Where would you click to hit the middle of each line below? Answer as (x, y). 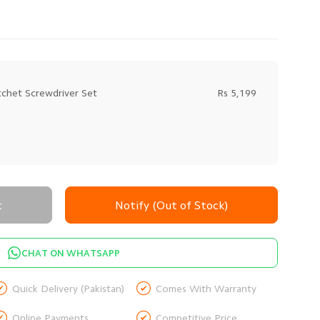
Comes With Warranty (206, 288)
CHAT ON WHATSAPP (71, 253)
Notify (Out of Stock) (171, 206)
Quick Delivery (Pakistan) (68, 288)
